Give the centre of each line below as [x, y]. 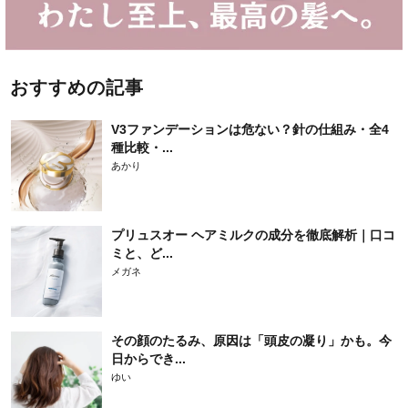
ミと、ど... [142, 254]
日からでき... [148, 359]
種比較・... [142, 148]
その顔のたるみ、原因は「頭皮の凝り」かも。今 [251, 341]
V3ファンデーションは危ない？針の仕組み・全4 [250, 130]
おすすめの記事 [77, 88]
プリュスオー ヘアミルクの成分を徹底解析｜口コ [253, 235]
